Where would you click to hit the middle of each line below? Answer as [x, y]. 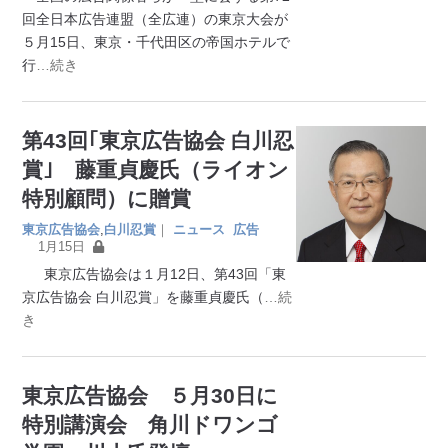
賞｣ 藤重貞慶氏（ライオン [156, 169]
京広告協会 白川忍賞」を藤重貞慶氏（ [143, 296]
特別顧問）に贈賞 [107, 198]
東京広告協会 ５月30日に [150, 395]
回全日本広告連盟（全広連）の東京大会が [155, 18]
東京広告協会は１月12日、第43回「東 [154, 273]
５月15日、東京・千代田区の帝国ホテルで [156, 41]
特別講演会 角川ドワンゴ [150, 424]
